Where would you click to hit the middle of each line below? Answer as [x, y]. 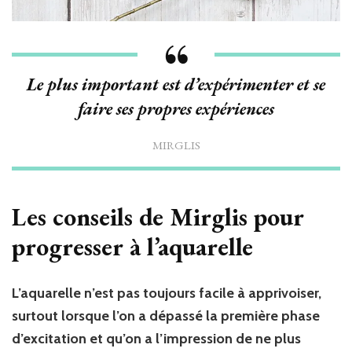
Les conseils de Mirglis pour [158, 216]
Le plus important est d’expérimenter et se [176, 84]
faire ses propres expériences [176, 108]
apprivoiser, [285, 293]
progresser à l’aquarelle [132, 246]
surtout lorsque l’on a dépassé [109, 316]
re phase [293, 316]
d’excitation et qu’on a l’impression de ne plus [156, 339]
